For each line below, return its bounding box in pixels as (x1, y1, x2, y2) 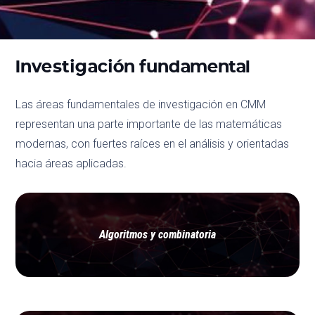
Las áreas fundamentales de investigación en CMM (15, 98, 266, 112)
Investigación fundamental (15, 54, 251, 77)
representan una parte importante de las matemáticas (15, 117, 283, 131)
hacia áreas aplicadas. (15, 157, 127, 171)
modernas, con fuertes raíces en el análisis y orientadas (15, 137, 290, 151)
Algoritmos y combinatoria (99, 228, 216, 242)
